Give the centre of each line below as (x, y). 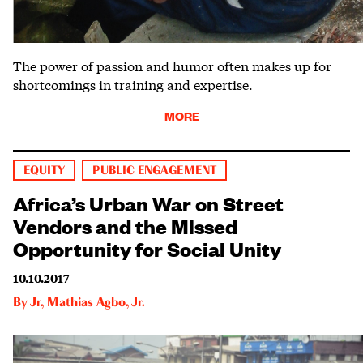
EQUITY (45, 171)
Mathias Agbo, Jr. (96, 303)
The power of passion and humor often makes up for (172, 66)
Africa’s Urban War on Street (148, 203)
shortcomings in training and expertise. (133, 84)
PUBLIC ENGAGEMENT (154, 171)
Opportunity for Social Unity (147, 248)
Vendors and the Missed (125, 226)
